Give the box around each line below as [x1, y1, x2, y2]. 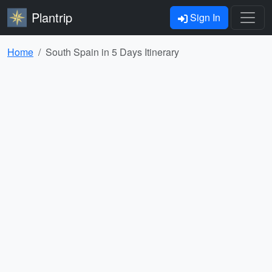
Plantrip [32, 8, 72, 26]
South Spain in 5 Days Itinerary [46, 45, 179, 59]
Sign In [188, 10, 220, 24]
